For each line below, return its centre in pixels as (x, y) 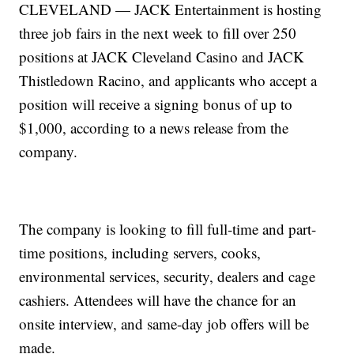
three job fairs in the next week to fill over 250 (158, 33)
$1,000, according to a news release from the (154, 128)
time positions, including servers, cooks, (140, 253)
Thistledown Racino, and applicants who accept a (168, 81)
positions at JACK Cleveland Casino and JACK (162, 57)
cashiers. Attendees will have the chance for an (158, 300)
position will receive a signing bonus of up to (156, 104)
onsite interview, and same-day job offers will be (164, 324)
